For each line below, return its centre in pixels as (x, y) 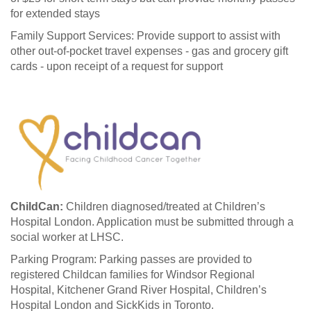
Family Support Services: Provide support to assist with (145, 35)
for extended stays (57, 13)
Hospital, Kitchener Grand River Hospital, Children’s (138, 289)
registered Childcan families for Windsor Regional (133, 274)
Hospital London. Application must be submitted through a (152, 221)
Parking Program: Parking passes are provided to (131, 259)
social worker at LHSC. (67, 237)
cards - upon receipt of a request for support (117, 66)
